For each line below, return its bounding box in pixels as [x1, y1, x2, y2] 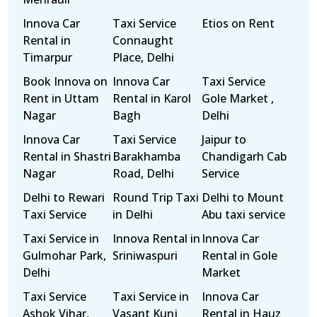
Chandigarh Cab [202, 149, 287, 164]
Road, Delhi [112, 166, 174, 181]
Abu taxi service [202, 207, 286, 222]
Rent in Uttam [23, 91, 99, 106]
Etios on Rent [202, 16, 275, 31]
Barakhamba [112, 149, 180, 164]
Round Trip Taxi [112, 190, 199, 205]
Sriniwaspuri [112, 248, 178, 263]
